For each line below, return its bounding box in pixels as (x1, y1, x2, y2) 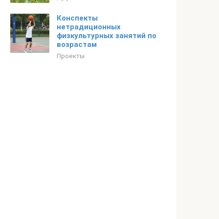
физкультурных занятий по (57, 31, 156, 40)
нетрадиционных (57, 22, 121, 31)
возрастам (57, 40, 97, 49)
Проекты (57, 52, 85, 60)
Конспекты (57, 14, 98, 22)
